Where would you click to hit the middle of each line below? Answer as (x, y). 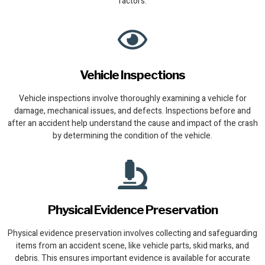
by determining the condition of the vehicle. (132, 136)
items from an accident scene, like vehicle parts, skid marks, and (132, 246)
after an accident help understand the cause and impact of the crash (132, 124)
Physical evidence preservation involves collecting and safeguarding (132, 234)
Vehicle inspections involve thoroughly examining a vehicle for (132, 99)
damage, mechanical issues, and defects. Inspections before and (132, 111)
